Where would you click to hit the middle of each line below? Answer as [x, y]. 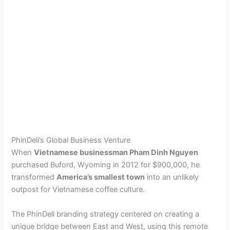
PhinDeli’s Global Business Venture [71, 140]
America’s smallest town [101, 177]
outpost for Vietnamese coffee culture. [78, 190]
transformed [34, 177]
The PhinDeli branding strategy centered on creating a [106, 214]
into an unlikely [172, 177]
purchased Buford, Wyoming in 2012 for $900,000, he [106, 165]
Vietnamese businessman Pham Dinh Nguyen [116, 153]
